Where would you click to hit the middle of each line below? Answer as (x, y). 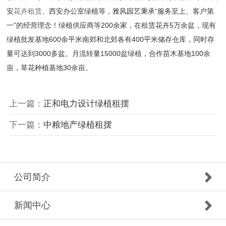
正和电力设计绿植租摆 (86, 103)
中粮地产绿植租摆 (77, 125)
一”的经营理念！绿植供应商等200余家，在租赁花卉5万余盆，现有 (111, 25)
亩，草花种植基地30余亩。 (50, 68)
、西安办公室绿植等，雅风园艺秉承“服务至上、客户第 (128, 11)
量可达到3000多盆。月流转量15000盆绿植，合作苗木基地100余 (109, 54)
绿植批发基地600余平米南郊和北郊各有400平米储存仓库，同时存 (111, 40)
